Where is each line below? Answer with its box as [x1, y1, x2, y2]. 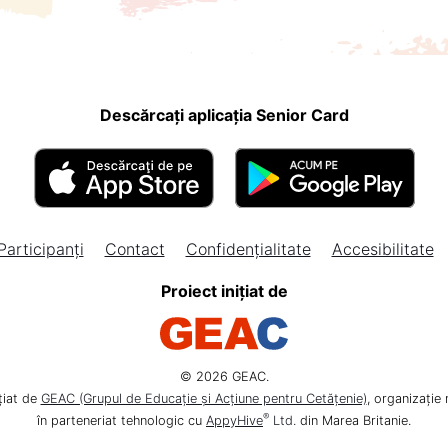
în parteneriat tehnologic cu [37, 412, 206, 428]
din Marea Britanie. [296, 412, 411, 428]
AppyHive [206, 412, 263, 428]
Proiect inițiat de [160, 280, 288, 301]
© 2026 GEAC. [179, 368, 269, 384]
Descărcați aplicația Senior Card [99, 104, 349, 125]
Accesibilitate [331, 238, 434, 259]
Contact [104, 238, 165, 259]
